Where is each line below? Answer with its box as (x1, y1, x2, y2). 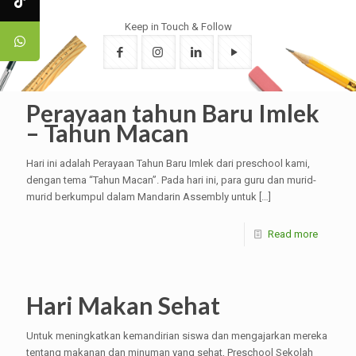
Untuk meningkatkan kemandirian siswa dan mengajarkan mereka (26, 330, 327, 342)
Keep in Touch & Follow (124, 21, 232, 33)
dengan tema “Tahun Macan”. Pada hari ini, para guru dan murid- (26, 174, 316, 187)
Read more (268, 228, 318, 241)
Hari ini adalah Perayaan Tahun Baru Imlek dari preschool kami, (26, 157, 310, 170)
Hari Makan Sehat (26, 291, 220, 320)
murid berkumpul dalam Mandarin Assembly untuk (26, 191, 257, 203)
